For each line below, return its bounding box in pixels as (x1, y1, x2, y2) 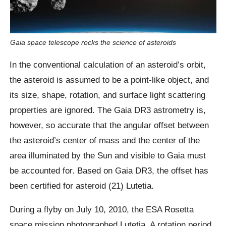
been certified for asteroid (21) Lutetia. (10, 180, 154, 191)
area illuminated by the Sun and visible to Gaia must (10, 150, 206, 160)
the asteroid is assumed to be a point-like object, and (10, 74, 209, 85)
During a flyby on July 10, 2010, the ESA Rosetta (10, 204, 194, 215)
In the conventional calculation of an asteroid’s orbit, (10, 59, 206, 70)
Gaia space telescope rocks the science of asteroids (10, 38, 176, 46)
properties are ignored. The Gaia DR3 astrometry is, (10, 104, 206, 115)
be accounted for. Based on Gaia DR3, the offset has (10, 165, 209, 176)
